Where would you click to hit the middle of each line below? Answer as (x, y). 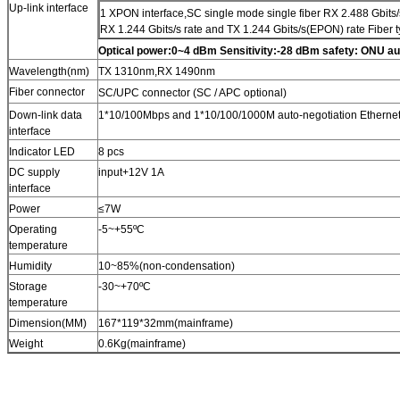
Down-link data (46, 115)
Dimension (35, 323)
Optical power (133, 50)
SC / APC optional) (242, 92)
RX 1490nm (186, 71)
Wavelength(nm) (49, 71)
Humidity (30, 266)
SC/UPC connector (144, 92)
